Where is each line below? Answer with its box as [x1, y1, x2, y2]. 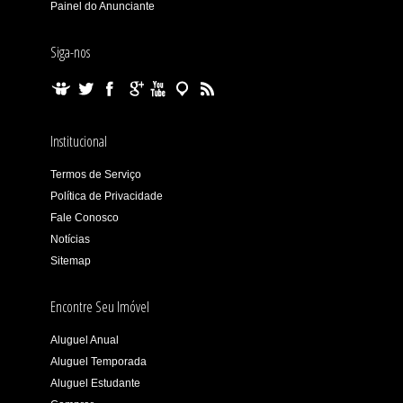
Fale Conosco [49, 211, 119, 224]
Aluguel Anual [49, 334, 119, 346]
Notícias [49, 233, 90, 246]
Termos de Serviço [49, 168, 141, 181]
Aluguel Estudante [49, 377, 140, 390]
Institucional [49, 131, 107, 151]
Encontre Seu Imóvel [49, 297, 149, 317]
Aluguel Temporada [49, 355, 147, 368]
